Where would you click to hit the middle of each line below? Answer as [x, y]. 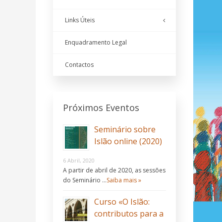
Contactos [79, 65]
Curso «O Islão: [122, 202]
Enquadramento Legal [96, 43]
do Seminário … [85, 180]
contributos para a [129, 214]
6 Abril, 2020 [79, 161]
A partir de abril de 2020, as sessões [114, 170]
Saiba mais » [124, 180]
